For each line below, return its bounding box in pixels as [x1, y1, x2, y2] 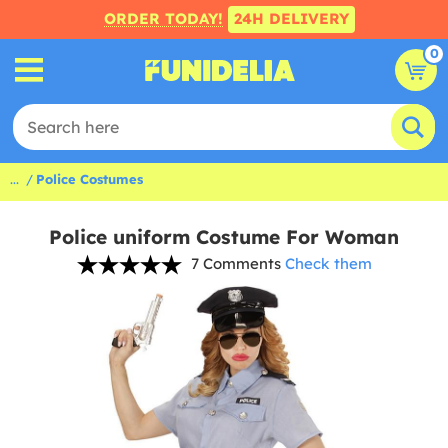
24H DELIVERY [233, 9, 349, 28]
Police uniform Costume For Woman [49, 225, 399, 249]
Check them [284, 254, 372, 273]
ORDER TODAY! [103, 9, 223, 28]
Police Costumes [36, 171, 143, 187]
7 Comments [190, 254, 281, 273]
